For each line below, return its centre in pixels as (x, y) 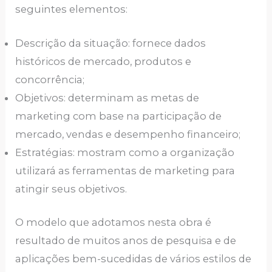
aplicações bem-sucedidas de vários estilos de (134, 258)
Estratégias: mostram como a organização (125, 152)
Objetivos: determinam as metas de (107, 97)
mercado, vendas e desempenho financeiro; (128, 134)
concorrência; (50, 79)
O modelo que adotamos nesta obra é (114, 222)
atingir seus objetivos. (71, 189)
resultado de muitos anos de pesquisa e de (126, 240)
